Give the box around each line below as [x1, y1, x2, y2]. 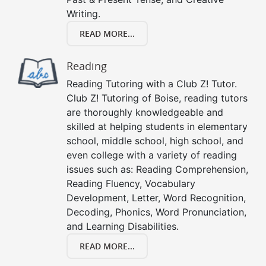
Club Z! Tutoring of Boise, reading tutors [66, 92, 248, 104]
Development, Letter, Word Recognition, [66, 192, 246, 204]
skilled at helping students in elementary [66, 121, 248, 133]
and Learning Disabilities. [66, 220, 179, 233]
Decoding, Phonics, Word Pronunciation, [66, 206, 246, 218]
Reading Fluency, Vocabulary [66, 178, 195, 190]
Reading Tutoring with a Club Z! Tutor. [66, 78, 237, 90]
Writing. [66, 8, 100, 20]
